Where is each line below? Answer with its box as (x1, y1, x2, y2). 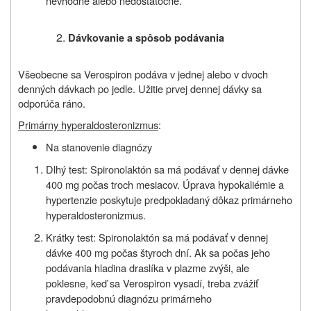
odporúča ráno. (18, 95, 85, 110)
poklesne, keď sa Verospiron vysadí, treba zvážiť (46, 275, 258, 290)
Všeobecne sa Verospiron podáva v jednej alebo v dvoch (18, 66, 268, 81)
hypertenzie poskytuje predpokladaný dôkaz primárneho (46, 192, 292, 207)
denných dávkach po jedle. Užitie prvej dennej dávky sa (18, 81, 262, 96)
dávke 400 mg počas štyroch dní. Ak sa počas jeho (46, 244, 270, 260)
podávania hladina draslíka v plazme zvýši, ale (46, 260, 249, 275)
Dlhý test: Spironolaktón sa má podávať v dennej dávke (46, 161, 289, 176)
